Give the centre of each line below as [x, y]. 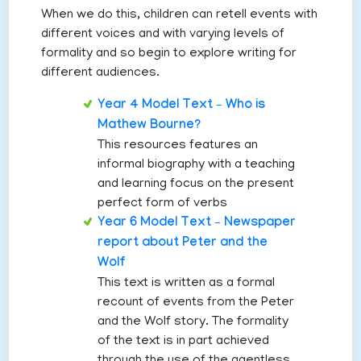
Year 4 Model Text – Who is [181, 106]
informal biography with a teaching [196, 166]
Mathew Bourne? [149, 127]
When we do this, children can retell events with [179, 16]
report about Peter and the [183, 244]
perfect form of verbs [162, 204]
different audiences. [100, 74]
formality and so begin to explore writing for [169, 54]
